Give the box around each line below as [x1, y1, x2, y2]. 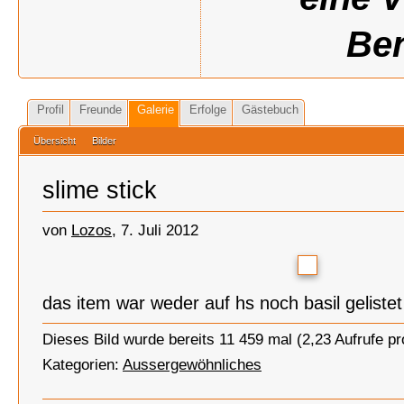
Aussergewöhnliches [123, 355, 262, 373]
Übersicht [33, 135, 76, 146]
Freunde [79, 103, 122, 116]
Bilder [92, 135, 116, 146]
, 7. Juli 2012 [112, 221, 198, 239]
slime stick [42, 177, 157, 204]
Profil [37, 103, 64, 116]
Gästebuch [242, 103, 298, 116]
